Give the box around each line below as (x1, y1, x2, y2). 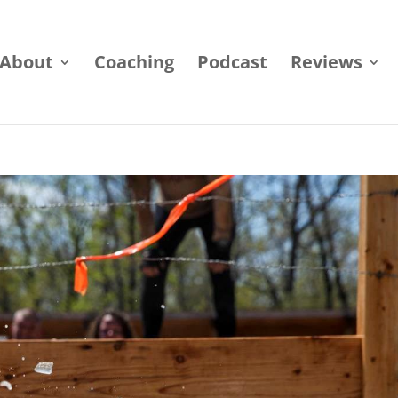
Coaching (93, 50, 174, 74)
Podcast (196, 50, 267, 74)
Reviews (290, 50, 362, 74)
